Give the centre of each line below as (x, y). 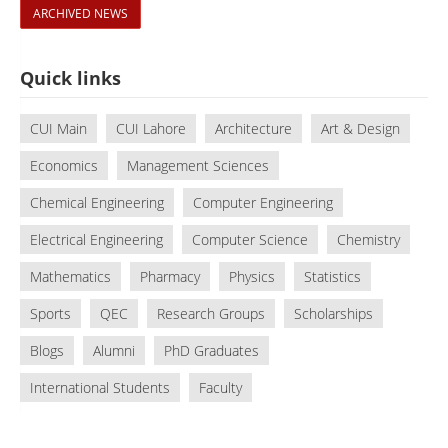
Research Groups (211, 313)
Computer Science (250, 239)
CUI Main (58, 128)
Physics (252, 276)
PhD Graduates (211, 350)
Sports (50, 313)
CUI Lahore (151, 128)
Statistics (332, 276)
